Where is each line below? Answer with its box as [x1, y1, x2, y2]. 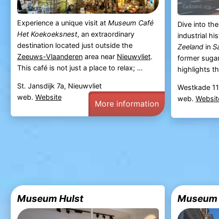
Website [35, 92, 62, 101]
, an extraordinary [77, 29, 134, 38]
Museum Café [108, 18, 153, 27]
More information [94, 98, 159, 109]
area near [82, 52, 117, 61]
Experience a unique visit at [17, 18, 108, 27]
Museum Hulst [17, 192, 83, 204]
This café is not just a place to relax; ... [17, 63, 143, 72]
